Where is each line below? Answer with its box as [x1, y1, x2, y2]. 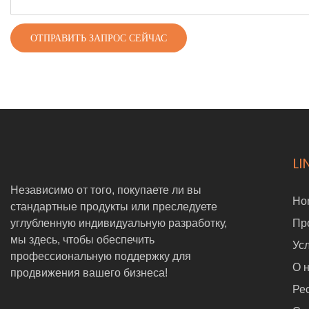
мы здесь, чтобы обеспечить [10, 233, 154, 246]
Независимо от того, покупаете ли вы [10, 183, 201, 196]
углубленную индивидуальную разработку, [10, 217, 227, 229]
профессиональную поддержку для [10, 250, 191, 262]
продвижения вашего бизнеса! [10, 266, 168, 279]
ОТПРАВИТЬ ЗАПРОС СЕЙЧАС [30, 31, 167, 46]
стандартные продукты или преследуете [10, 200, 217, 212]
